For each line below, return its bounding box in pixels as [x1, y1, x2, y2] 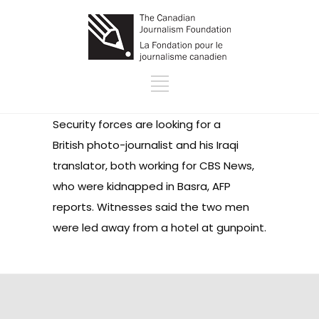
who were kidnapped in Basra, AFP [53, 179, 231, 194]
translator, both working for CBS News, [53, 158, 254, 173]
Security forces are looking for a [53, 117, 221, 132]
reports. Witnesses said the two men [53, 199, 249, 214]
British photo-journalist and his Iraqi [53, 137, 239, 152]
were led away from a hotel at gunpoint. [53, 220, 266, 235]
